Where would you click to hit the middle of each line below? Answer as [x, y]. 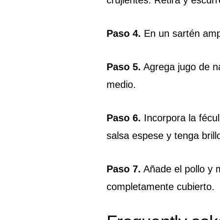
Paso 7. [124, 169]
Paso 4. [124, 33]
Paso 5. [124, 67]
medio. [121, 84]
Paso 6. [124, 118]
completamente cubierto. [161, 186]
